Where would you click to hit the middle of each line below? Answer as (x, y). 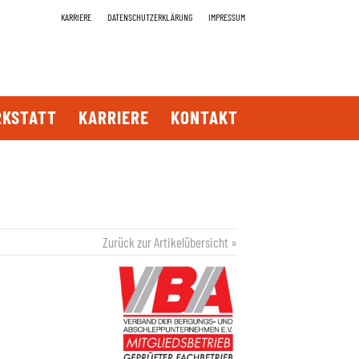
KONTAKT (204, 117)
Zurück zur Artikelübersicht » (170, 242)
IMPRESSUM (227, 17)
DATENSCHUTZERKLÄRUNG (150, 17)
